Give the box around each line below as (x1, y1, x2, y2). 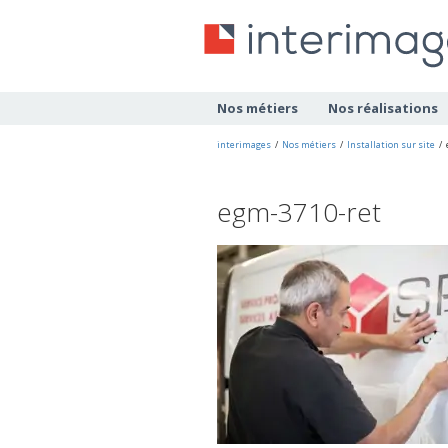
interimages (217, 138, 271, 152)
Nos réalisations (328, 99, 438, 118)
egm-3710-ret (217, 194, 381, 231)
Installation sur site (347, 138, 435, 152)
